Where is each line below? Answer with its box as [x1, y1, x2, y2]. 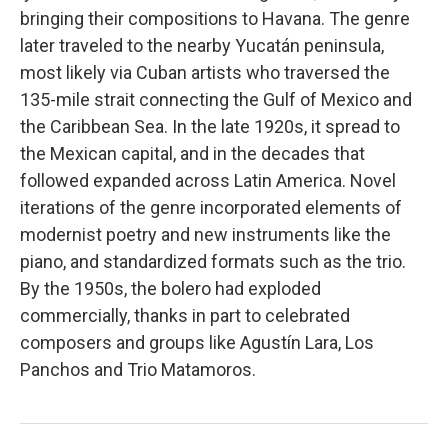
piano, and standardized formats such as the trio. [20, 250, 406, 272]
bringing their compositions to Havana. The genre [20, 7, 410, 29]
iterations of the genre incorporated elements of [20, 196, 402, 218]
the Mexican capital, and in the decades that [20, 142, 365, 164]
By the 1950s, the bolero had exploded [20, 277, 321, 299]
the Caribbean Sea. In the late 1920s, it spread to [20, 115, 400, 137]
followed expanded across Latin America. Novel [20, 169, 396, 191]
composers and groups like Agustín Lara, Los [20, 331, 374, 353]
